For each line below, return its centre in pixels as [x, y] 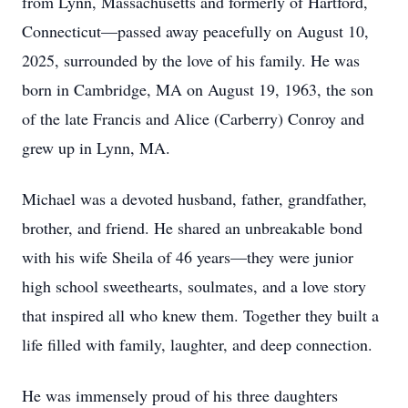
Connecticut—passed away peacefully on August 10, [195, 31]
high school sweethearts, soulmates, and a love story [194, 286]
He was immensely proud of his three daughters [180, 395]
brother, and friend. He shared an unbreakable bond [192, 228]
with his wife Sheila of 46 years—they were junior [188, 257]
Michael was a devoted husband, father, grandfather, [194, 199]
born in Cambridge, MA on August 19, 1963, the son [198, 89]
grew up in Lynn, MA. [96, 148]
